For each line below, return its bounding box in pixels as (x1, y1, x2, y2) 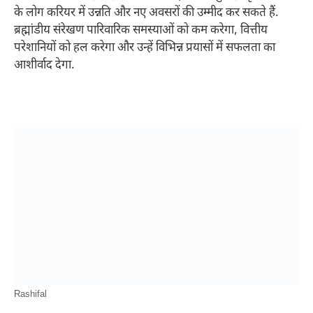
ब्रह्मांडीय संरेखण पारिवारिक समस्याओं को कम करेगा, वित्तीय (14, 23, 268, 39)
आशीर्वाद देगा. (14, 58, 75, 74)
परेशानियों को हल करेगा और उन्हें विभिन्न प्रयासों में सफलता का (14, 41, 275, 57)
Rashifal (14, 289, 47, 301)
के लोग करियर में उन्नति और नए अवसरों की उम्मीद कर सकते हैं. (14, 6, 279, 22)
